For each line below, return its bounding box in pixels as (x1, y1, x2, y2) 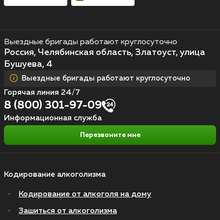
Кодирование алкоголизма (4, 171, 106, 179)
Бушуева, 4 (4, 60, 53, 69)
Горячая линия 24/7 (4, 89, 80, 97)
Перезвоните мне (80, 132, 140, 139)
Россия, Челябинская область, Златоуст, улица (4, 48, 205, 57)
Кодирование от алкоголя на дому (19, 191, 151, 199)
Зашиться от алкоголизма (19, 207, 117, 216)
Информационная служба (4, 114, 102, 123)
